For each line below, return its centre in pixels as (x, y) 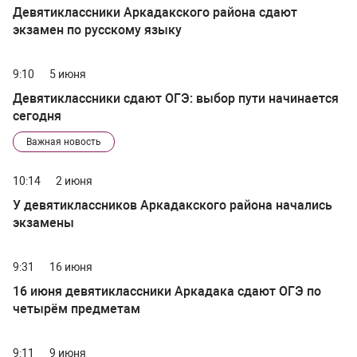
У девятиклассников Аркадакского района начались (173, 206)
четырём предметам (76, 309)
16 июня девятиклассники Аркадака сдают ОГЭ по (167, 292)
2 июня (74, 181)
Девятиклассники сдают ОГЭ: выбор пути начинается (176, 99)
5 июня (68, 75)
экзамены (43, 223)
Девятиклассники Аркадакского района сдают (155, 13)
